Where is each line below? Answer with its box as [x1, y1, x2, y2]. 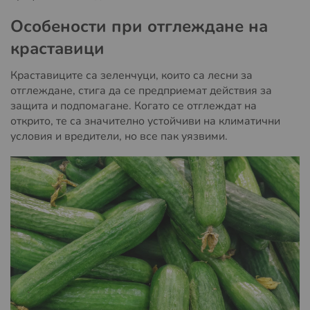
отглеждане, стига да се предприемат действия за [10, 82, 272, 98]
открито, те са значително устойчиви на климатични [10, 113, 280, 129]
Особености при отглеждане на [10, 15, 268, 37]
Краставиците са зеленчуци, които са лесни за [10, 67, 253, 83]
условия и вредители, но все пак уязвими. [10, 128, 228, 144]
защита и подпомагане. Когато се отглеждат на [10, 98, 257, 113]
